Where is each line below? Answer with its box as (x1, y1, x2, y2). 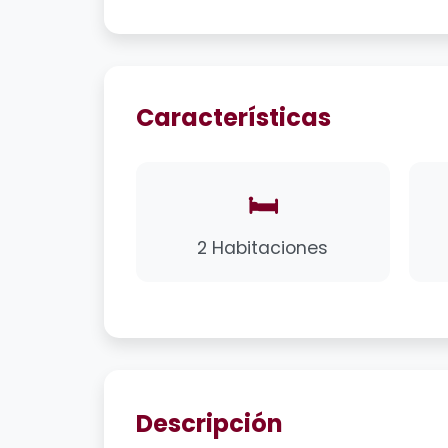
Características (136, 100, 331, 134)
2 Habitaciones (197, 235, 329, 260)
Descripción (136, 406, 283, 440)
